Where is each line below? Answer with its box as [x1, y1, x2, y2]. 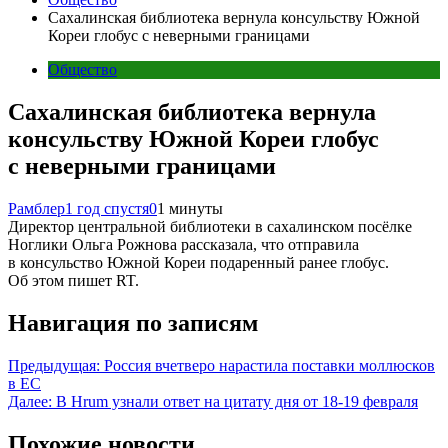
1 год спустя [65, 199, 149, 217]
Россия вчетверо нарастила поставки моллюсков [104, 356, 435, 374]
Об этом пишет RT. [8, 271, 139, 289]
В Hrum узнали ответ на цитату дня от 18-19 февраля [56, 392, 418, 410]
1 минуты [157, 199, 223, 217]
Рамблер [8, 199, 65, 217]
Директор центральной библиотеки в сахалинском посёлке [8, 217, 412, 235]
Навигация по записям [8, 309, 258, 336]
